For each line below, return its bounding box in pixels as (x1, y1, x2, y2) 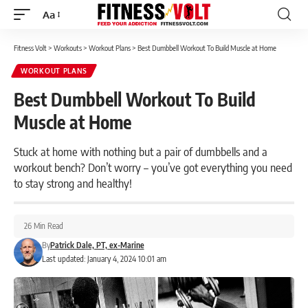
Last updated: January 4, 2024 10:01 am (41, 254, 166, 264)
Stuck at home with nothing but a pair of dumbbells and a (14, 144, 267, 159)
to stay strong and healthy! (14, 175, 132, 190)
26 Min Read (24, 221, 63, 231)
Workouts (54, 43, 82, 52)
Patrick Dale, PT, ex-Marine (49, 240, 144, 250)
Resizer (42, 32, 76, 46)
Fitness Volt (14, 43, 47, 52)
